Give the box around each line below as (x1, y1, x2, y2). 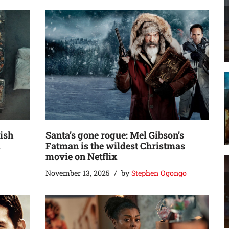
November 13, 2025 (45, 168, 110, 178)
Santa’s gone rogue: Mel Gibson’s (45, 128, 184, 141)
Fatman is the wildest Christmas (45, 139, 185, 152)
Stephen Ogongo (131, 168, 187, 178)
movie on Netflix (45, 150, 118, 163)
